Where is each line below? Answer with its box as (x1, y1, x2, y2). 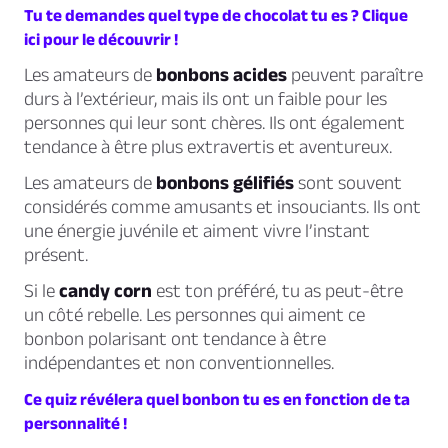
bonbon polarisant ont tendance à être (24, 328, 326, 350)
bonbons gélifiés (156, 172, 294, 194)
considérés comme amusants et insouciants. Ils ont (24, 196, 421, 218)
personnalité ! (24, 414, 127, 433)
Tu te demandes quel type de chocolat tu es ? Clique (24, 6, 408, 25)
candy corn (59, 280, 152, 302)
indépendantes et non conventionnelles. (24, 352, 334, 374)
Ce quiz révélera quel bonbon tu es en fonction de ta (24, 390, 410, 409)
